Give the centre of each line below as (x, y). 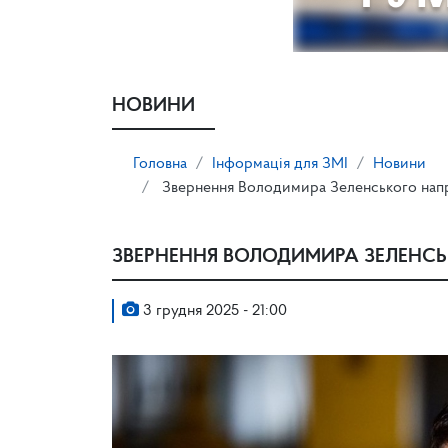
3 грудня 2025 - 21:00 (213, 311)
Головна (160, 164)
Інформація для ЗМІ (280, 164)
